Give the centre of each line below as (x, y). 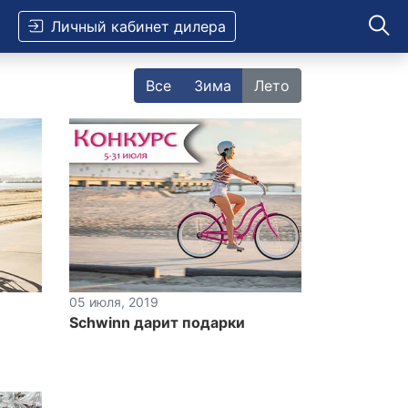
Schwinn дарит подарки (157, 322)
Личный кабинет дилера (139, 26)
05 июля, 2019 (114, 301)
